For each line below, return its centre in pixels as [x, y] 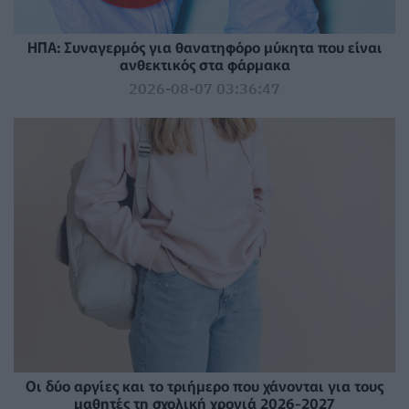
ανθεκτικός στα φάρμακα [204, 64]
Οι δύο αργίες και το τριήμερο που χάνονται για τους [204, 386]
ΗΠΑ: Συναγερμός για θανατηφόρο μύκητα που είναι [204, 47]
